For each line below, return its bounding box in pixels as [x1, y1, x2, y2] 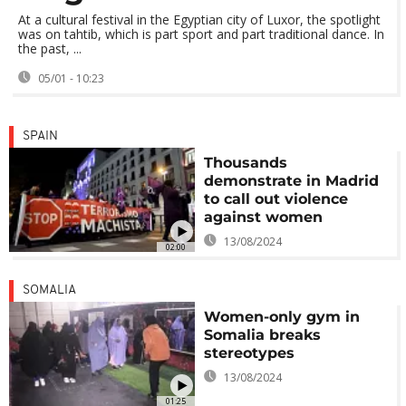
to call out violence [204, 190, 349, 208]
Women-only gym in [204, 308, 361, 325]
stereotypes [204, 344, 295, 362]
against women [204, 208, 324, 226]
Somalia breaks [204, 326, 322, 343]
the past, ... [18, 40, 82, 57]
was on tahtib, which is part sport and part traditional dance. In [18, 25, 384, 43]
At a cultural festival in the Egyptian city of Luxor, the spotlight [18, 11, 381, 28]
